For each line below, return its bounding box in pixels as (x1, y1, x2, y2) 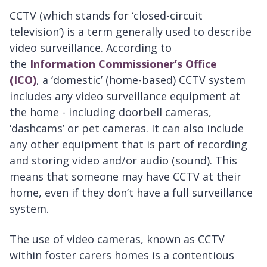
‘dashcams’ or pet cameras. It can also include (10, 121, 244, 136)
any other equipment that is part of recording (10, 137, 247, 152)
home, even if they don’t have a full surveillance (10, 185, 253, 200)
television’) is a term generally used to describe (10, 24, 252, 39)
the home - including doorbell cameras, (10, 105, 212, 120)
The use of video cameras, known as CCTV (10, 232, 225, 247)
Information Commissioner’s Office (30, 57, 217, 72)
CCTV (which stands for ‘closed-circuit (10, 8, 203, 23)
